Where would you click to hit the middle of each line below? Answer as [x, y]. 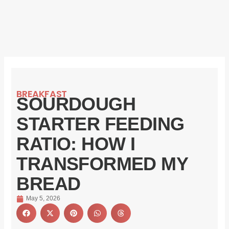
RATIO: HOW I [76, 144]
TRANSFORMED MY [102, 164]
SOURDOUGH [76, 104]
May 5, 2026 [43, 199]
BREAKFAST [42, 94]
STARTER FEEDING [100, 124]
